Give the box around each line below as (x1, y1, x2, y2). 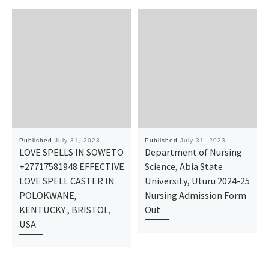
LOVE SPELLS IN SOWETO (19, 145, 124, 158)
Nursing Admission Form (144, 189, 246, 201)
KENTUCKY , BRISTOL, (19, 203, 111, 216)
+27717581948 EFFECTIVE (19, 160, 124, 172)
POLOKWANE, (19, 189, 77, 201)
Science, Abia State (144, 160, 223, 172)
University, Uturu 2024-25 (144, 174, 250, 187)
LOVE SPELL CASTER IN (19, 174, 115, 187)
